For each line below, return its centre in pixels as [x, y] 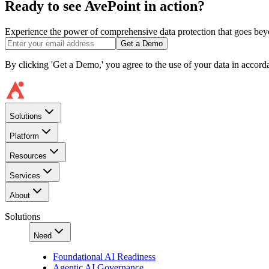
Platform [24, 136]
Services [25, 175]
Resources [28, 156]
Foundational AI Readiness [104, 256]
